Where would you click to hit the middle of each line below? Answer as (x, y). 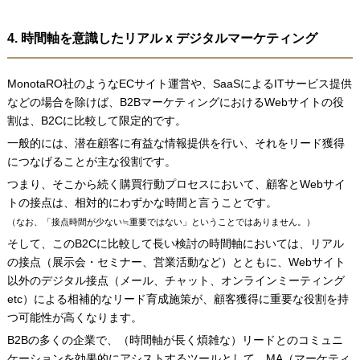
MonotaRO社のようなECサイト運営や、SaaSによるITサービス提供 (179, 83)
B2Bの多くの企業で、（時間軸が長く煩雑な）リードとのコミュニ (175, 340)
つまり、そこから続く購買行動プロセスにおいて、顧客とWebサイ (176, 184)
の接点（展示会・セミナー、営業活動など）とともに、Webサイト (176, 262)
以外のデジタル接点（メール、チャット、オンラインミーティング (176, 280)
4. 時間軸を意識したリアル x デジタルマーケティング (162, 38)
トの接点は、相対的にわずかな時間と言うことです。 (142, 202)
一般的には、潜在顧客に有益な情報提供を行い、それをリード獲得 (176, 143)
